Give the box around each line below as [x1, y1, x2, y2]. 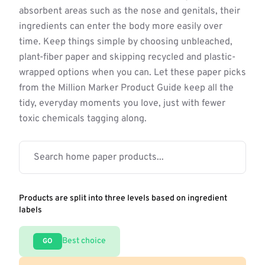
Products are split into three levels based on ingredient [19, 193, 227, 203]
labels [19, 205, 42, 215]
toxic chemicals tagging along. [19, 113, 147, 125]
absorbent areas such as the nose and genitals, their [19, 5, 240, 17]
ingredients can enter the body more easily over [19, 21, 222, 33]
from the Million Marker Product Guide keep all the [19, 82, 234, 94]
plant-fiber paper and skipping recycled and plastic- [19, 51, 235, 63]
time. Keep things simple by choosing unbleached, [19, 36, 232, 48]
